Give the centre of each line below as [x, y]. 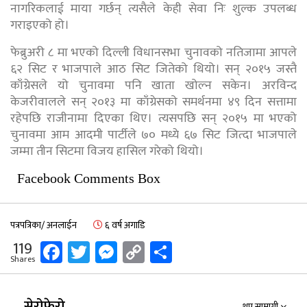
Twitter [124, 252]
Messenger [167, 252]
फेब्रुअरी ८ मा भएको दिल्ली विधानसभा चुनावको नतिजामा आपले [153, 52]
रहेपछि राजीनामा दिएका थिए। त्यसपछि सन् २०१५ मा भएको [153, 118]
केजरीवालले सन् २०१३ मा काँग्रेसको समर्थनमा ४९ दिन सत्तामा [153, 102]
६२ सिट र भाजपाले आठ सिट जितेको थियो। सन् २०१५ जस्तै [153, 69]
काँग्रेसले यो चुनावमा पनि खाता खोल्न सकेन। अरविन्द [153, 85]
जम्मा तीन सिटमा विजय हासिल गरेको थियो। [107, 151]
